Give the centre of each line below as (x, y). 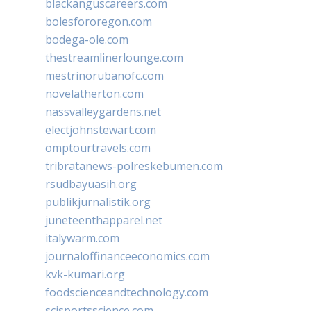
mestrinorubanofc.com (104, 75)
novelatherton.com (94, 93)
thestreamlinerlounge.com (114, 57)
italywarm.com (82, 238)
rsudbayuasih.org (91, 184)
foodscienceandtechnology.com (127, 292)
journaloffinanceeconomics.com (127, 256)
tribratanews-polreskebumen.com (134, 166)
